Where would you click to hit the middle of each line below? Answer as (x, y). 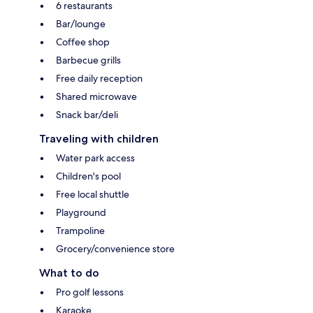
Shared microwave (96, 97)
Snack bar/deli (87, 115)
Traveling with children (99, 139)
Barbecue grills (88, 60)
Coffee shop (83, 42)
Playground (81, 213)
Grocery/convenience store (115, 249)
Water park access (95, 158)
